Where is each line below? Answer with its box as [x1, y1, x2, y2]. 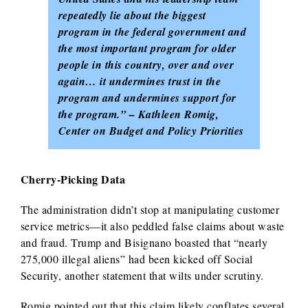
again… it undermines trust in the [58, 73, 221, 89]
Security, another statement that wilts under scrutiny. [20, 267, 264, 283]
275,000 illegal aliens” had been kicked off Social [20, 251, 253, 266]
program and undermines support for [58, 89, 236, 105]
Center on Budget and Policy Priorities [58, 122, 244, 138]
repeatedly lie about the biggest [58, 7, 206, 23]
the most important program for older [58, 40, 236, 56]
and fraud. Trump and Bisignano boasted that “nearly [20, 234, 268, 250]
